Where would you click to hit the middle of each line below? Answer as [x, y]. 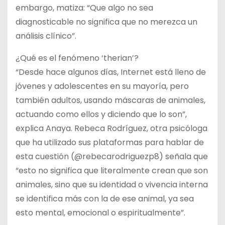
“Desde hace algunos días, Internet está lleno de [111, 72]
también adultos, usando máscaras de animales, [110, 100]
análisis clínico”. [46, 36]
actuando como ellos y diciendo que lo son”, [101, 114]
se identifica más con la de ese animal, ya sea [105, 198]
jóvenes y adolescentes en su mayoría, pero [102, 86]
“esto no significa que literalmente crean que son [112, 170]
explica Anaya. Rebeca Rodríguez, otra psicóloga [111, 128]
